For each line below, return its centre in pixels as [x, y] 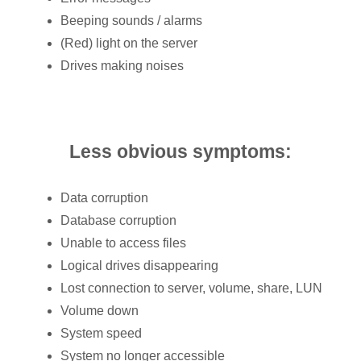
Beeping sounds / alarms [131, 21]
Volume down [100, 311]
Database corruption [118, 221]
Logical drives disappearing [139, 266]
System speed [101, 334]
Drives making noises [122, 66]
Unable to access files [123, 243]
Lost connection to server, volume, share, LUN [191, 288]
